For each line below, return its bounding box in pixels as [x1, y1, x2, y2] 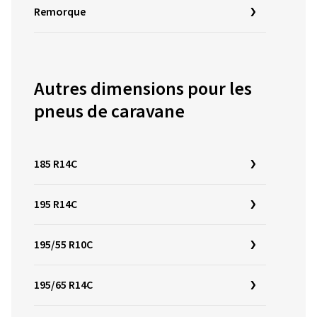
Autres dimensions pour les [34, 76, 252, 102]
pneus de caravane [34, 98, 185, 125]
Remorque [34, 4, 86, 20]
